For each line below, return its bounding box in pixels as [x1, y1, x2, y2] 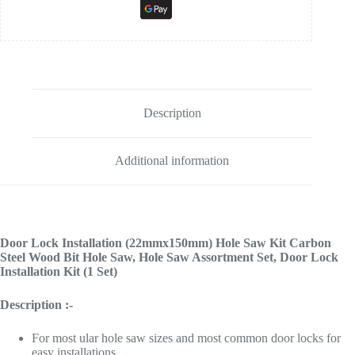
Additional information [115, 154, 230, 168]
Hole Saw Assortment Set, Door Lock [139, 250, 338, 265]
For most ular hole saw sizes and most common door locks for [32, 331, 341, 345]
